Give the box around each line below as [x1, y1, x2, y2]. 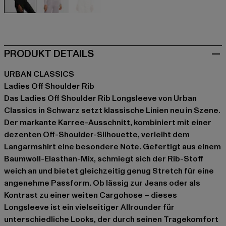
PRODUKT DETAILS [4, 46, 94, 61]
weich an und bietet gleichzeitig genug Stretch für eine [4, 165, 214, 177]
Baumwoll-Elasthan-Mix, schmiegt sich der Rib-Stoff [4, 153, 203, 164]
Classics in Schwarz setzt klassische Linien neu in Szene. [4, 104, 220, 116]
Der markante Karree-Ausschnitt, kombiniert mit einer [4, 117, 211, 128]
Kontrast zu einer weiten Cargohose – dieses [4, 189, 177, 201]
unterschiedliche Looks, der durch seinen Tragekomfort [4, 213, 218, 225]
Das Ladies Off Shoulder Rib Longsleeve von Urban [4, 92, 197, 104]
